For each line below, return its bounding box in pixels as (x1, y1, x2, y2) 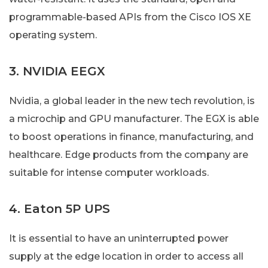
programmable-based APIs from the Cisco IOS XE (9, 11, 251, 23)
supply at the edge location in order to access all (9, 250, 243, 262)
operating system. (9, 29, 97, 41)
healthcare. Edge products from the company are (9, 148, 248, 160)
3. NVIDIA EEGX (9, 63, 105, 78)
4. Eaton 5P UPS (9, 201, 110, 216)
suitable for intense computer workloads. (9, 166, 209, 178)
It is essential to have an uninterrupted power (9, 232, 229, 244)
